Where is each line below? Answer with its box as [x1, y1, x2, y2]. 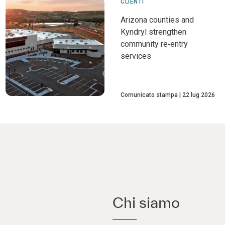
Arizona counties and [120, 15, 194, 25]
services [120, 51, 151, 61]
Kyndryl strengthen [120, 27, 186, 37]
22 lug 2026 [182, 91, 215, 98]
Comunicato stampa [120, 91, 178, 98]
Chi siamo [113, 194, 180, 211]
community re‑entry [120, 39, 188, 49]
